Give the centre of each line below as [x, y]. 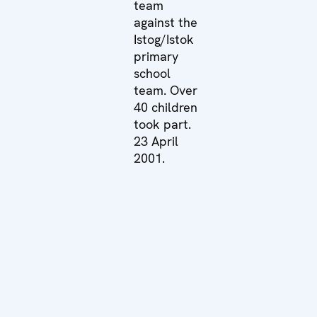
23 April [156, 141]
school [152, 73]
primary [156, 56]
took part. [163, 124]
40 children [166, 107]
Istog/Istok [164, 39]
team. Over [166, 90]
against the [166, 22]
